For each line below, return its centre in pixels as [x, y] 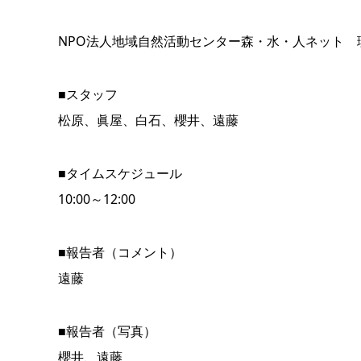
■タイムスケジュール [120, 174]
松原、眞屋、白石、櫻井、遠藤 [148, 120]
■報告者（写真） [107, 332]
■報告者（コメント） [120, 253]
